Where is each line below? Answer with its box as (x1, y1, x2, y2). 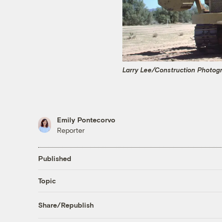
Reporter (56, 125, 85, 134)
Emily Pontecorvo (56, 115, 115, 124)
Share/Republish (38, 201, 94, 210)
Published (38, 154, 71, 163)
